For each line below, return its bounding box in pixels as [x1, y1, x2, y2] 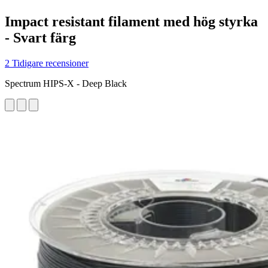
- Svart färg [5, 29, 76, 45]
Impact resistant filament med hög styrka [5, 13, 258, 29]
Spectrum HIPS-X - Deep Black [5, 78, 127, 89]
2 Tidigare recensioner [5, 57, 89, 68]
